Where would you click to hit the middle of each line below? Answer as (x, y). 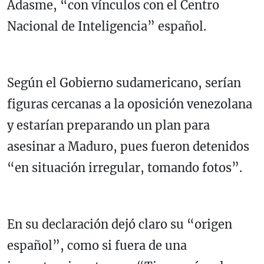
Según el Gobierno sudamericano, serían (124, 83)
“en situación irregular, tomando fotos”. (125, 168)
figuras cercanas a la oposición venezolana (130, 104)
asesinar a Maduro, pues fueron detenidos (128, 147)
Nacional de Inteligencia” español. (107, 27)
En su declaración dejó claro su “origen (120, 225)
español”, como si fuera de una (97, 246)
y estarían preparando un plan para (108, 126)
